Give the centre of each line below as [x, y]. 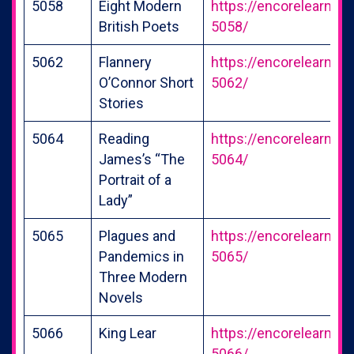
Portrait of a [135, 179]
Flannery [125, 62]
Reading [124, 138]
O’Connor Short [146, 82]
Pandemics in [141, 256]
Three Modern [143, 277]
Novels [121, 297]
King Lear [128, 333]
